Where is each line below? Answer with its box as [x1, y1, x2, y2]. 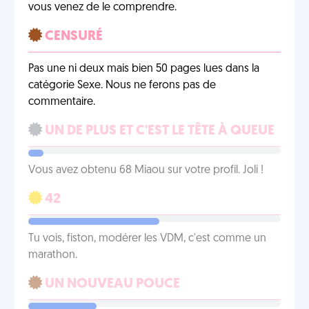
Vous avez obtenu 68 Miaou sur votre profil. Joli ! [28, 165, 263, 176]
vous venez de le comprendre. [28, 2, 177, 13]
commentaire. [28, 97, 95, 108]
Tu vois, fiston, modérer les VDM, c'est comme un [28, 233, 266, 244]
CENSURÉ [42, 30, 103, 43]
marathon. [28, 250, 77, 261]
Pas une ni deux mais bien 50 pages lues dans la [28, 63, 259, 74]
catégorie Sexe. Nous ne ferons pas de [28, 80, 216, 91]
